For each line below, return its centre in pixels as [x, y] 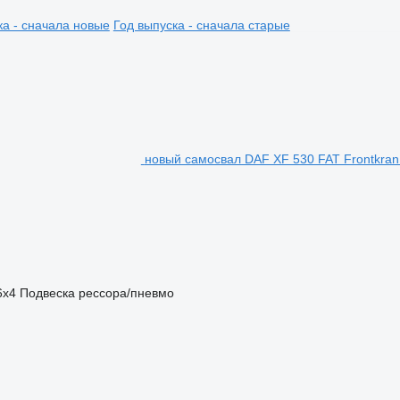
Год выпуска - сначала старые [201, 25]
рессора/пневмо [126, 293]
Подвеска [47, 293]
